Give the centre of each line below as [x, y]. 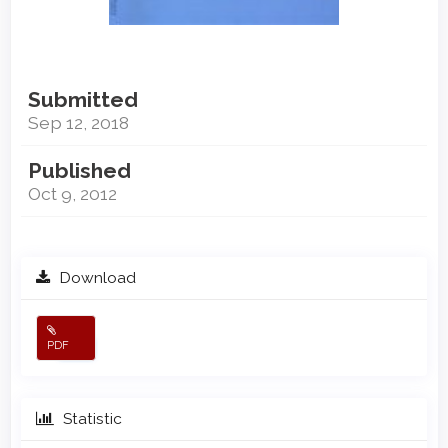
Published [79, 171]
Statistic [90, 419]
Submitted [83, 100]
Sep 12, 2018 [78, 123]
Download [95, 278]
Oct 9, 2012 [72, 194]
